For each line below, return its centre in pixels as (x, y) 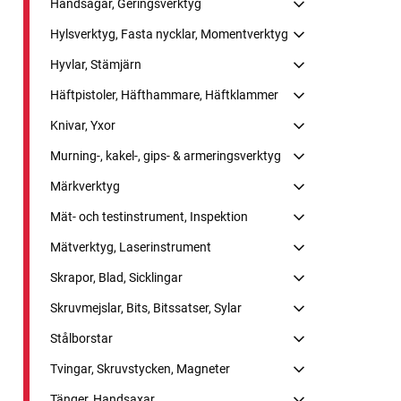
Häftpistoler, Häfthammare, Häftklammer (164, 94)
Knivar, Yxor (83, 125)
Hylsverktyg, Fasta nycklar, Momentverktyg (169, 34)
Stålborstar (81, 338)
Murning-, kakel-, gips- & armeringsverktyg (166, 155)
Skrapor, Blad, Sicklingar (116, 277)
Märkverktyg (85, 186)
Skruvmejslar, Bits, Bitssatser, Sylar (146, 307)
